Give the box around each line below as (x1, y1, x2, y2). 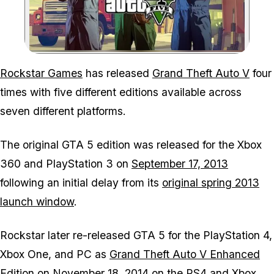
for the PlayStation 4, (165, 229, 272, 242)
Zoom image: (136, 51, 183, 61)
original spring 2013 (162, 176, 259, 190)
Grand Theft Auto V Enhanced (109, 248, 260, 261)
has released (83, 67, 152, 80)
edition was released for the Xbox (94, 138, 262, 152)
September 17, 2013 (131, 157, 228, 171)
